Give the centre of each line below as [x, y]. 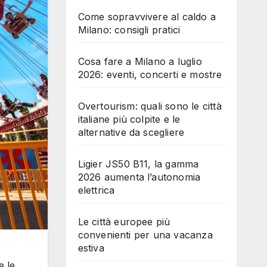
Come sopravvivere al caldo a [147, 16]
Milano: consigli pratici [129, 30]
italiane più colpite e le [129, 119]
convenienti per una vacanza [145, 235]
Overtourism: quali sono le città [150, 106]
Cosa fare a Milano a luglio [140, 61]
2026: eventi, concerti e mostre [150, 74]
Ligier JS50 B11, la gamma [138, 164]
